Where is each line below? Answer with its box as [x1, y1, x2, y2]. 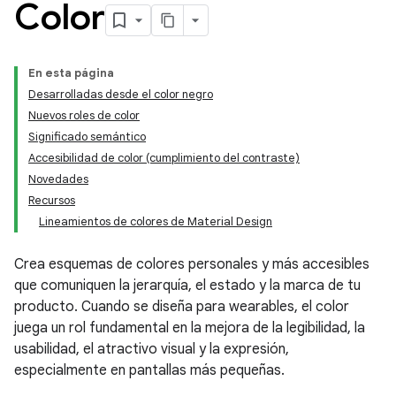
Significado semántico [28, 129, 146, 144]
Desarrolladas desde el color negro [28, 87, 213, 102]
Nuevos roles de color [28, 108, 140, 123]
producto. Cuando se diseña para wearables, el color [14, 298, 349, 316]
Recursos [28, 193, 75, 208]
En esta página [28, 65, 114, 80]
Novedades [28, 171, 88, 187]
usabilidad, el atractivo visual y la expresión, [14, 340, 289, 358]
